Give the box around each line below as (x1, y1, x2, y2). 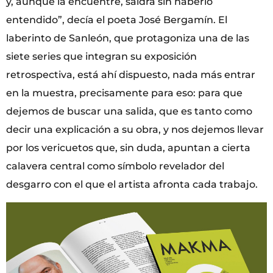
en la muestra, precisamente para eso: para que (6, 87, 243, 99)
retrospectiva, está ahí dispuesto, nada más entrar (6, 68, 255, 80)
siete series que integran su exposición (6, 50, 197, 62)
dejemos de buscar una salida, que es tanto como (6, 105, 252, 117)
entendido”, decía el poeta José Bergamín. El (6, 13, 227, 26)
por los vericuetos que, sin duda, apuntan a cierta (6, 141, 250, 154)
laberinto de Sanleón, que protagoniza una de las (6, 32, 249, 44)
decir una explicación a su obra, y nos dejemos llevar (6, 123, 264, 135)
